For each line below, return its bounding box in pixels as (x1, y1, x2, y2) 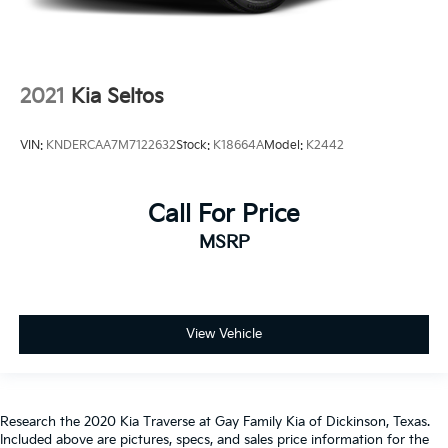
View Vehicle (186, 326, 262, 343)
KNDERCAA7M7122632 (46, 138, 176, 154)
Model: (264, 138, 306, 154)
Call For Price (148, 200, 300, 230)
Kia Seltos (71, 84, 164, 109)
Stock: (176, 138, 213, 154)
